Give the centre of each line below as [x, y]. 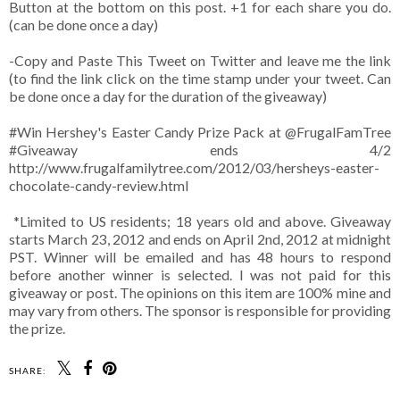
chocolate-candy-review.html [99, 186]
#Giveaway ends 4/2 [200, 150]
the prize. [37, 329]
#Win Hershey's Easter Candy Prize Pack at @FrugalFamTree [200, 132]
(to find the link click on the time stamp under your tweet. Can [200, 79]
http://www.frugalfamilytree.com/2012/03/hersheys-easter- [194, 168]
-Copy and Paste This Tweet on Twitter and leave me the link [200, 61]
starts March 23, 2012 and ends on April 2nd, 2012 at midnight [200, 239]
